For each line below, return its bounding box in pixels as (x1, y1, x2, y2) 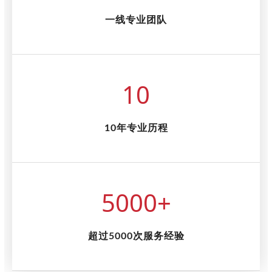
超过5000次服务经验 (87, 231, 185, 242)
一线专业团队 (105, 15, 167, 25)
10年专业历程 (104, 123, 168, 134)
